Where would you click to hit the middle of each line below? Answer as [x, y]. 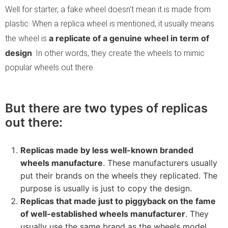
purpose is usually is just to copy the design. [106, 188]
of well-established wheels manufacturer [103, 213]
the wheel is [27, 38]
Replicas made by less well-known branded [107, 150]
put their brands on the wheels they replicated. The [119, 175]
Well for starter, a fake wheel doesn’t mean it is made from [108, 9]
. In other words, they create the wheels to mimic [118, 53]
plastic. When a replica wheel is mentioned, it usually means [110, 23]
